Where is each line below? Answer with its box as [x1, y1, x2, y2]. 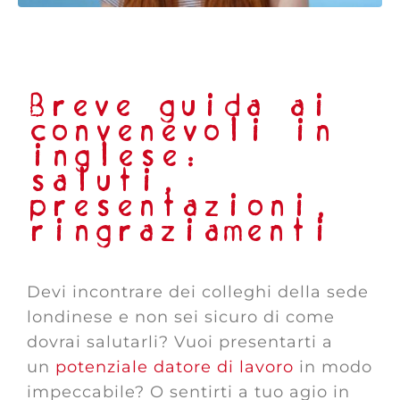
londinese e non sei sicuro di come [27, 307, 335, 327]
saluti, [27, 159, 180, 204]
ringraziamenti [27, 209, 331, 254]
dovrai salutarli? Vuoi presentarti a [27, 332, 333, 352]
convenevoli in [27, 109, 334, 154]
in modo [294, 357, 372, 377]
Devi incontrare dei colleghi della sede [27, 282, 369, 302]
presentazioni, [27, 184, 333, 229]
